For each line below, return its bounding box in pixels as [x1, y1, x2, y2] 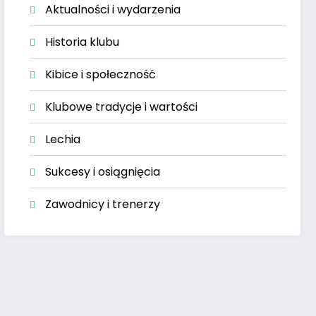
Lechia [45, 130, 81, 147]
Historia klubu [45, 33, 120, 50]
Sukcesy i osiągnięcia [45, 163, 161, 180]
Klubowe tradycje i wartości [45, 98, 198, 115]
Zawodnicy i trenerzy [45, 195, 161, 212]
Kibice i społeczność [45, 66, 157, 83]
